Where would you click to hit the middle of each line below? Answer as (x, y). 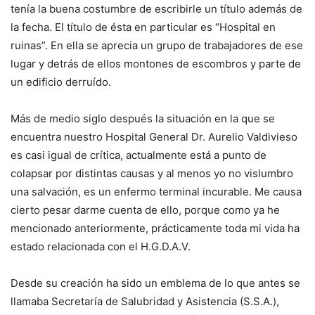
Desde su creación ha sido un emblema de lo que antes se (155, 283)
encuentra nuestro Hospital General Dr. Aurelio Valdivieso (154, 137)
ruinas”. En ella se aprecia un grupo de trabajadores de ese (157, 46)
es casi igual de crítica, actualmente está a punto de (139, 155)
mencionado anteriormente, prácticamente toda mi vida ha (155, 229)
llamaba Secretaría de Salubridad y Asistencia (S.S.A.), (145, 302)
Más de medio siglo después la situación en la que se (143, 119)
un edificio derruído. (61, 82)
